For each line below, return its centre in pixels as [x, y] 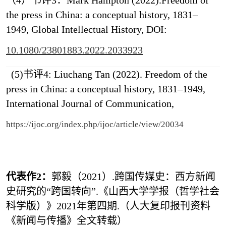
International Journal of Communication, [91, 104]
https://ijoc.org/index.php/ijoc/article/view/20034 [95, 125]
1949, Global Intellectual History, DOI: [88, 30]
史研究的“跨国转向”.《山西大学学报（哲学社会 [112, 191]
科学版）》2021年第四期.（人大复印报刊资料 [108, 206]
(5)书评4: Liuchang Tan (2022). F [78, 74]
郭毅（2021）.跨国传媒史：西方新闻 [133, 177]
